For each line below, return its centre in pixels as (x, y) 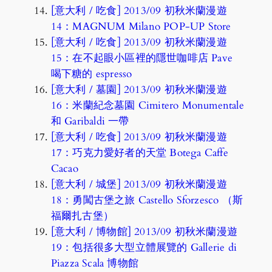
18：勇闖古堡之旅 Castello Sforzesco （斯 (147, 200)
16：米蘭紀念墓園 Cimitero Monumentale (147, 105)
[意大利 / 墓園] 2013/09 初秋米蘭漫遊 (139, 89)
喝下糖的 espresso (91, 73)
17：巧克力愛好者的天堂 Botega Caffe (139, 152)
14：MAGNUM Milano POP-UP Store (141, 26)
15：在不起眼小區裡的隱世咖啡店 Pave (142, 58)
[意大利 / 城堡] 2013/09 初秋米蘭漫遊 (139, 184)
